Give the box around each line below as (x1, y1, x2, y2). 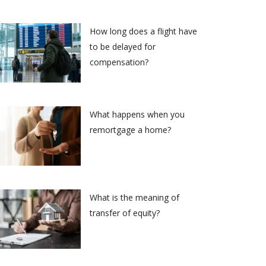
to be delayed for (90, 40, 156, 52)
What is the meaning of (90, 191, 179, 203)
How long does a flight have (90, 25, 197, 37)
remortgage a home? (90, 123, 171, 135)
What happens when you (90, 108, 185, 120)
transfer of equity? (90, 207, 160, 218)
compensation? (90, 56, 148, 68)
